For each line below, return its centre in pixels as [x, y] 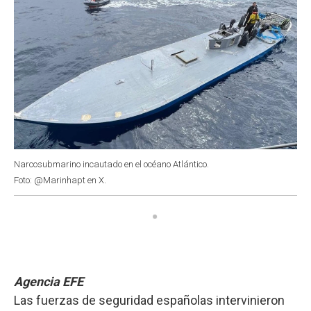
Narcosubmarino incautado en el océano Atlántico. [111, 164]
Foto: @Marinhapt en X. [60, 180]
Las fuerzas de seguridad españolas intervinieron [149, 300]
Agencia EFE [49, 281]
